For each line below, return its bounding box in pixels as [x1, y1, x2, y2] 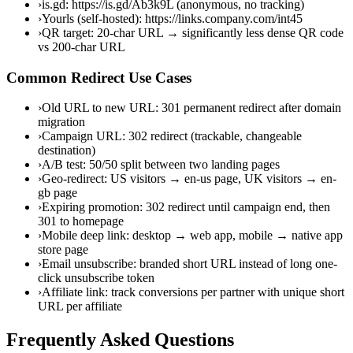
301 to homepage [38, 214, 124, 229]
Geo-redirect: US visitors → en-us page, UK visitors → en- [42, 172, 336, 186]
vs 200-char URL [38, 39, 125, 54]
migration [38, 115, 85, 129]
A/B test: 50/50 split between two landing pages [42, 158, 280, 172]
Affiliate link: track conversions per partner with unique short [42, 285, 344, 299]
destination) [38, 143, 95, 158]
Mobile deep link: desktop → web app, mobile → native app [42, 229, 343, 243]
